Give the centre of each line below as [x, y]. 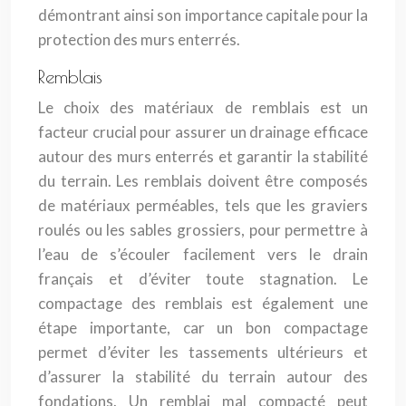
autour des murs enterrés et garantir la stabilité [203, 156]
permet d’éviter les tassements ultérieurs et [203, 352]
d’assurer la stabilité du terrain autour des [203, 377]
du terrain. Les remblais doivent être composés [203, 181]
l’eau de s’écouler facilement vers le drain [203, 254]
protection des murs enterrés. [139, 39]
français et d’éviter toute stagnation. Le [203, 279]
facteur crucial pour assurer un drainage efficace [203, 132]
